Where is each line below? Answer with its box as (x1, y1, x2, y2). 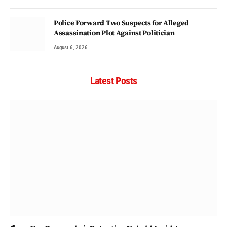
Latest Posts (90, 74, 137, 87)
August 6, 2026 (54, 44, 88, 51)
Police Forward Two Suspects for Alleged (54, 17, 190, 28)
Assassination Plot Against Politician (54, 27, 175, 38)
